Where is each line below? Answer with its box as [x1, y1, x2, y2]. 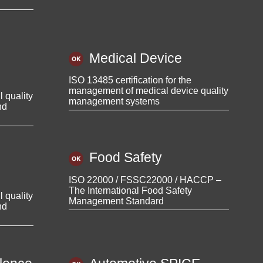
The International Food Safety [69, 185, 192, 195]
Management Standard [69, 195, 164, 206]
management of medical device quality [69, 86, 228, 96]
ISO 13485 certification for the [69, 75, 191, 86]
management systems [69, 96, 160, 107]
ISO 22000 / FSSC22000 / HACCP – [69, 174, 221, 185]
